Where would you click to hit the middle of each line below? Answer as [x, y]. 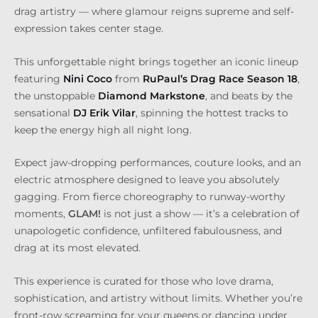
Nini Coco [88, 78]
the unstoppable [56, 95]
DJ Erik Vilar [104, 113]
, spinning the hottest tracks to [212, 113]
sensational [44, 113]
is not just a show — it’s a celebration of [200, 214]
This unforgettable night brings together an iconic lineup [156, 61]
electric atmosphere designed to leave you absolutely [147, 180]
